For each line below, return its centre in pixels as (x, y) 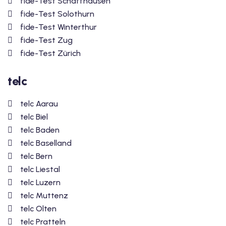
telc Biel (34, 117)
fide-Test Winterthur (59, 27)
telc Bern (36, 156)
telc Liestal (40, 169)
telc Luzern (40, 183)
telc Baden (40, 130)
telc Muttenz (44, 196)
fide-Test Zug (46, 40)
